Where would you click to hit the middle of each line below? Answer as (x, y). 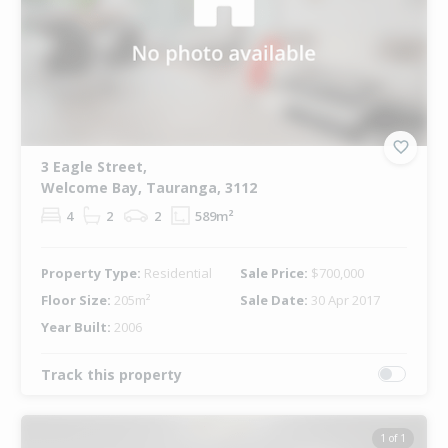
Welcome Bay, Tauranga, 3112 (148, 187)
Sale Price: (275, 272)
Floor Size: (77, 299)
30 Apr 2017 (345, 299)
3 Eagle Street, (93, 166)
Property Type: (92, 272)
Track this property (111, 374)
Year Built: (77, 326)
